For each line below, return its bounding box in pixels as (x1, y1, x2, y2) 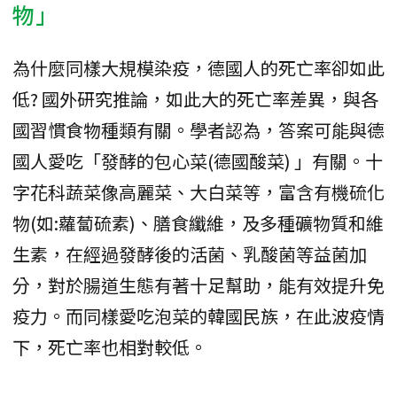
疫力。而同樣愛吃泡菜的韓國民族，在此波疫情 (12, 302, 385, 329)
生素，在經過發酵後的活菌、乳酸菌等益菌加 (12, 240, 367, 267)
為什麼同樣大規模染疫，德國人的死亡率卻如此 (12, 54, 385, 81)
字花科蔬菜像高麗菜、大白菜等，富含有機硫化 (12, 178, 385, 205)
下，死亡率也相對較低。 (12, 333, 207, 360)
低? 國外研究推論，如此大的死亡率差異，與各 (12, 85, 378, 112)
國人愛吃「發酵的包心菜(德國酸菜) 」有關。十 (12, 147, 383, 174)
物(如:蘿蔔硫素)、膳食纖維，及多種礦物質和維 (12, 209, 384, 236)
